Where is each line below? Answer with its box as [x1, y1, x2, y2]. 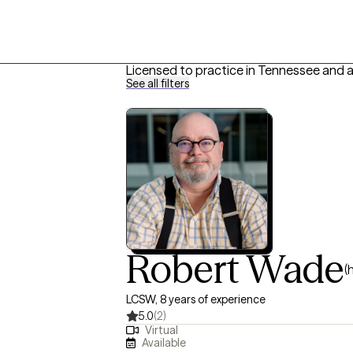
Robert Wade [126, 246, 344, 292]
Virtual [144, 323, 178, 338]
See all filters [126, 76, 189, 91]
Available [142, 335, 187, 350]
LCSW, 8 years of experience [126, 292, 266, 307]
